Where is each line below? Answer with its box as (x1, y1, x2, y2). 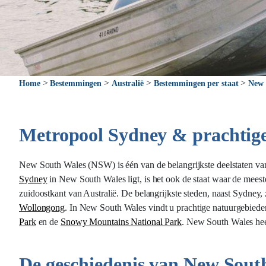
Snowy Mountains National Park (60, 217, 182, 227)
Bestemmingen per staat (153, 79, 239, 88)
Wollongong (19, 202, 65, 213)
